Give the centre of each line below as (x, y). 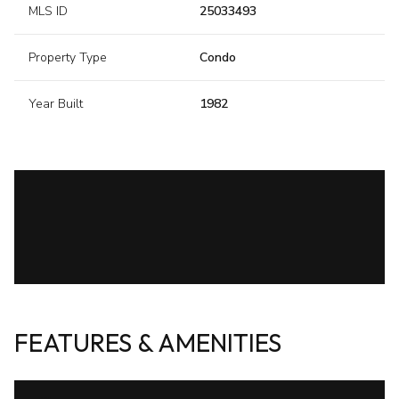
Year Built (56, 104)
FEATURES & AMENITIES (148, 343)
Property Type (68, 58)
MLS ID (48, 12)
